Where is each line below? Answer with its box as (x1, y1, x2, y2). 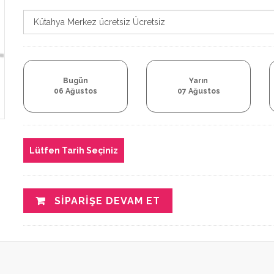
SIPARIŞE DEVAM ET (51, 194, 160, 207)
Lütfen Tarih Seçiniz (29, 146, 118, 155)
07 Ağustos (177, 87, 220, 95)
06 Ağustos (53, 87, 97, 95)
